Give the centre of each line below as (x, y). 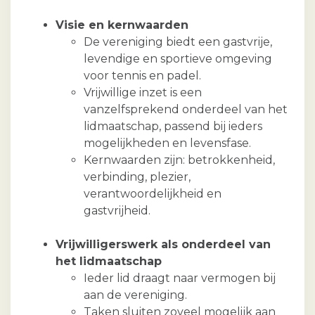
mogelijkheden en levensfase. (167, 143)
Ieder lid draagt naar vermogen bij (180, 278)
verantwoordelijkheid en (153, 194)
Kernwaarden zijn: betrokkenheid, (179, 160)
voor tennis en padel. (142, 76)
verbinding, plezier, (137, 177)
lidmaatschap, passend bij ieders (173, 127)
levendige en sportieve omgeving (178, 59)
